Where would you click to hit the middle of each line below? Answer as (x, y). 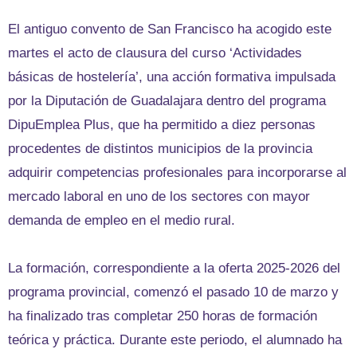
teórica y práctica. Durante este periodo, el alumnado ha (175, 339)
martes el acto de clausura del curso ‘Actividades (155, 53)
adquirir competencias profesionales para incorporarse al (177, 172)
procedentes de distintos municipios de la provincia (160, 148)
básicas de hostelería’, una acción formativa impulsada (172, 76)
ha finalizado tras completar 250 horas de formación (163, 316)
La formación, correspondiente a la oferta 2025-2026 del (174, 268)
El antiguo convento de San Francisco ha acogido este (170, 29)
